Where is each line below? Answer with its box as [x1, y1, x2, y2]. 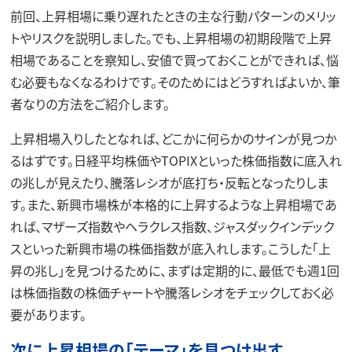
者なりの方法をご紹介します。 [9, 93, 170, 113]
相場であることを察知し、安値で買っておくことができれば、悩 [9, 49, 339, 69]
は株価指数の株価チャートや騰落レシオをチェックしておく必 [9, 282, 334, 302]
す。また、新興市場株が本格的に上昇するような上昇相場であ [9, 194, 337, 214]
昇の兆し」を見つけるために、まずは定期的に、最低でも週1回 [9, 260, 339, 280]
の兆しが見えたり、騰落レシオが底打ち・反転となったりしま [9, 172, 328, 192]
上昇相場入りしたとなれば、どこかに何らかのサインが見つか [9, 128, 336, 148]
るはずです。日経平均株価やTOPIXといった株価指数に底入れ [9, 150, 342, 170]
